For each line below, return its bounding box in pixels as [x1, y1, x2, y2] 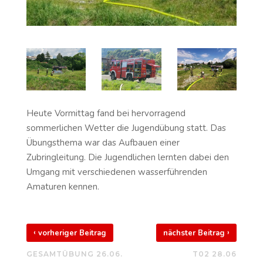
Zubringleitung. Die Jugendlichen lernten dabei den [26, 151, 229, 163]
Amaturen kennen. [26, 180, 99, 193]
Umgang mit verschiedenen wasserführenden [26, 166, 207, 178]
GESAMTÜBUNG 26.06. [26, 249, 123, 258]
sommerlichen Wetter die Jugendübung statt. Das [26, 122, 226, 134]
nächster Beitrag [163, 227, 228, 238]
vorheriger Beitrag [35, 227, 106, 238]
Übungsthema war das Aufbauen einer [26, 136, 180, 149]
